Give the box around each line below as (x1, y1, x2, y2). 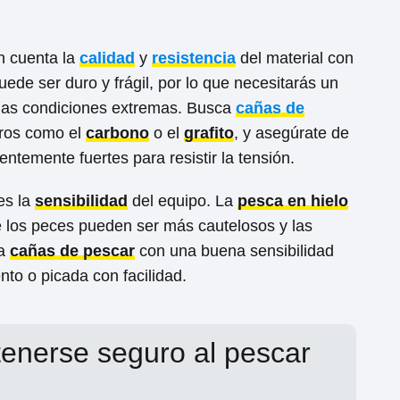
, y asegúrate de (234, 124, 349, 142)
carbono (86, 124, 149, 142)
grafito (184, 124, 234, 142)
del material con (236, 49, 354, 67)
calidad (79, 49, 135, 67)
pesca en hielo (237, 192, 348, 210)
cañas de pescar (10, 242, 135, 260)
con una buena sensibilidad (135, 242, 334, 260)
